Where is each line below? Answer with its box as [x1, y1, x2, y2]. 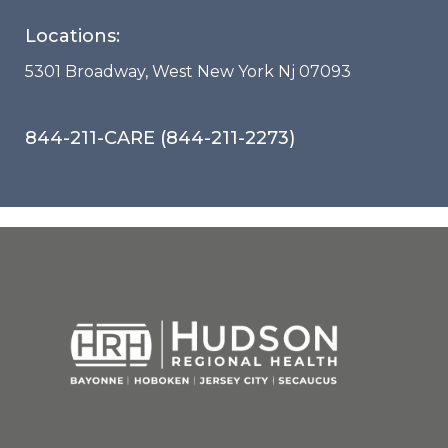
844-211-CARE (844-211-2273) [25, 127, 295, 149]
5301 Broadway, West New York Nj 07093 [25, 62, 351, 81]
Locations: [25, 25, 120, 47]
